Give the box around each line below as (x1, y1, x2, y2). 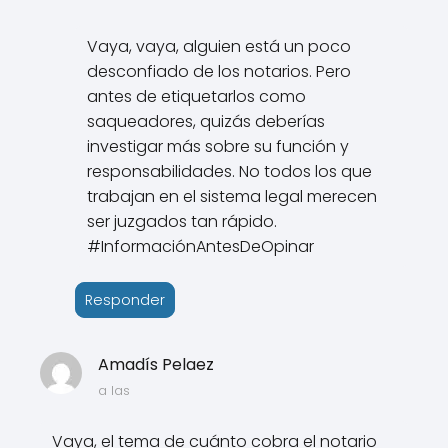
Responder (85, 289, 166, 310)
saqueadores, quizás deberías (87, 109, 326, 133)
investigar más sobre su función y (87, 134, 350, 158)
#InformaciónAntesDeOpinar (87, 234, 315, 258)
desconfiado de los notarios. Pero (87, 59, 352, 83)
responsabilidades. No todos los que (87, 159, 373, 183)
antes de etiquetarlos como (87, 84, 307, 108)
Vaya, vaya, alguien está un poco (87, 34, 352, 58)
